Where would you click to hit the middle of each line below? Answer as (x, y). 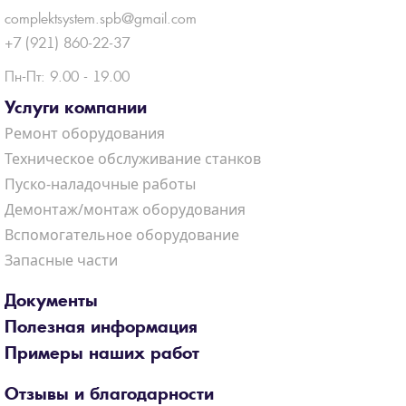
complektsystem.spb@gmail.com (101, 19)
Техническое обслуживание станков (133, 159)
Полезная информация (101, 327)
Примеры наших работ (102, 353)
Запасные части (61, 260)
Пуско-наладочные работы (100, 184)
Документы (51, 300)
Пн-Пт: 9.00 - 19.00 (67, 77)
